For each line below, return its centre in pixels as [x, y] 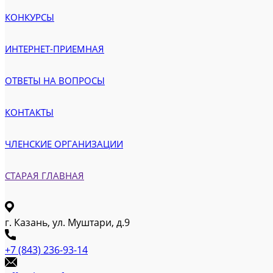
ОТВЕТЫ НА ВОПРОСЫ [55, 80]
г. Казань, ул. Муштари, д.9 [67, 222]
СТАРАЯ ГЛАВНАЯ [44, 175]
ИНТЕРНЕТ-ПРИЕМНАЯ [55, 49]
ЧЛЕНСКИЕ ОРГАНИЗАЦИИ [64, 144]
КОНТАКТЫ [29, 112]
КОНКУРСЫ [30, 17]
